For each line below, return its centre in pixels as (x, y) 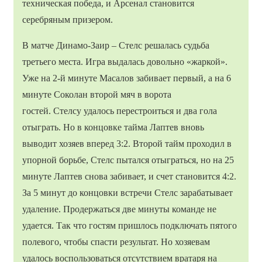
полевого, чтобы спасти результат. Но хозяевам (116, 242)
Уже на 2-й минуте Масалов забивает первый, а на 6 (127, 78)
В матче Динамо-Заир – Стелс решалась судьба (116, 45)
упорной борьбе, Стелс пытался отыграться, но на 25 (128, 160)
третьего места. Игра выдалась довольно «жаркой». (125, 61)
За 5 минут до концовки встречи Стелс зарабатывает (127, 192)
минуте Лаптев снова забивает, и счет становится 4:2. (129, 176)
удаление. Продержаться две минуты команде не (119, 209)
